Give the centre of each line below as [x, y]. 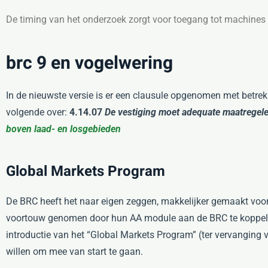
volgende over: [38, 112]
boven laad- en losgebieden [63, 129]
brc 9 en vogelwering [89, 63]
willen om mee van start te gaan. [74, 252]
